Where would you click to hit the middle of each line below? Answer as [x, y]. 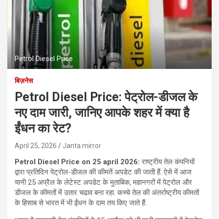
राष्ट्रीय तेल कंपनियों [167, 162]
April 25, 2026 [36, 145]
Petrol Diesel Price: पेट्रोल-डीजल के [106, 97]
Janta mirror [82, 145]
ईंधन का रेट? [43, 128]
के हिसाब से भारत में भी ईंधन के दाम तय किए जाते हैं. [81, 203]
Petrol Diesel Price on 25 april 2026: [77, 162]
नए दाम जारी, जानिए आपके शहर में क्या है [102, 112]
